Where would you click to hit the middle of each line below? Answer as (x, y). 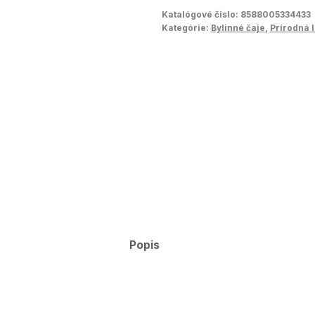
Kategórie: (186, 27)
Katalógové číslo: (201, 14)
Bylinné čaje (238, 27)
